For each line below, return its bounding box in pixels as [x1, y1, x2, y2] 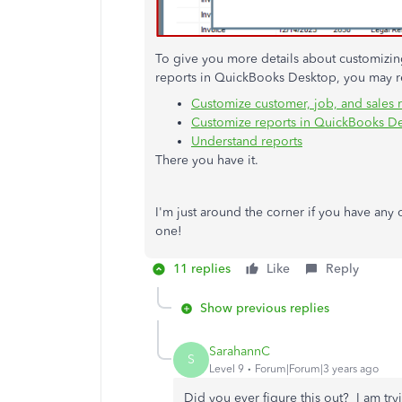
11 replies [173, 260, 231, 276]
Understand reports [191, 133, 302, 149]
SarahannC [209, 344, 270, 360]
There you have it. [155, 152, 262, 168]
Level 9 [209, 363, 244, 376]
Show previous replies [200, 300, 329, 316]
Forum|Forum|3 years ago [255, 363, 379, 376]
